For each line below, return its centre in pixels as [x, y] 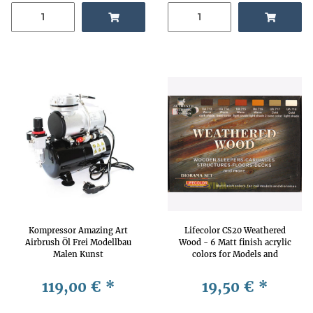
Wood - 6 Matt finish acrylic [235, 242]
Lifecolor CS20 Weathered [235, 230]
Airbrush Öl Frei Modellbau [78, 242]
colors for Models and [235, 254]
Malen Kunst [78, 254]
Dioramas [235, 266]
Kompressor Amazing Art [78, 230]
